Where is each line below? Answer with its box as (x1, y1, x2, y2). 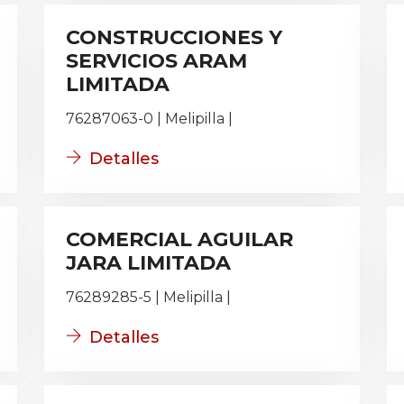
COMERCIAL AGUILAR (66, 227, 293, 252)
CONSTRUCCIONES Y (66, 25, 282, 50)
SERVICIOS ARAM (66, 49, 247, 73)
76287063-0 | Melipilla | (66, 110, 233, 127)
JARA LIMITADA (66, 251, 231, 275)
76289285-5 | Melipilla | (66, 289, 231, 306)
